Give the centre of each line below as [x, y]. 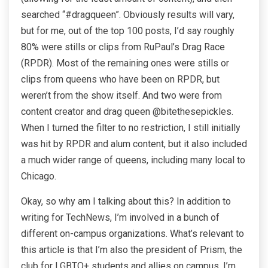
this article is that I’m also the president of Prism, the [132, 250]
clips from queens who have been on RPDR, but [120, 80]
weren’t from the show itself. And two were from [121, 96]
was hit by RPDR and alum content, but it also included [134, 144]
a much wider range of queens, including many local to [133, 160]
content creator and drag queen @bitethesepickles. [127, 112]
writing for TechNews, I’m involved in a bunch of [120, 218]
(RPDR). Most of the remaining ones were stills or [125, 63]
